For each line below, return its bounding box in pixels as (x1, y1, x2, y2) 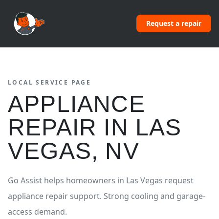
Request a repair (146, 19, 201, 28)
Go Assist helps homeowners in (8, 175, 126, 186)
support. (68, 191, 104, 201)
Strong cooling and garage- (104, 191, 205, 201)
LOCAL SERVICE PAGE (8, 78, 91, 87)
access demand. (8, 206, 67, 217)
